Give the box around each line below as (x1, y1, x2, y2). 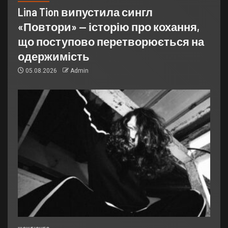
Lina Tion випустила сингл (18, 5, 153, 19)
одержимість (18, 49, 90, 63)
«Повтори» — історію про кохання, (18, 20, 199, 34)
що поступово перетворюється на (18, 35, 204, 48)
